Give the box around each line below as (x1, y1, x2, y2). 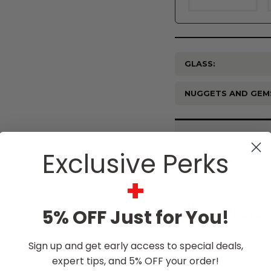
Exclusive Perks (42, 146, 229, 182)
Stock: (175, 123, 200, 133)
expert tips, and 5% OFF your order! (52, 254, 219, 268)
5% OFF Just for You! (42, 205, 229, 230)
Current (175, 111, 205, 122)
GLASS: (184, 58, 215, 68)
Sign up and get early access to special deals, (28, 239, 243, 253)
